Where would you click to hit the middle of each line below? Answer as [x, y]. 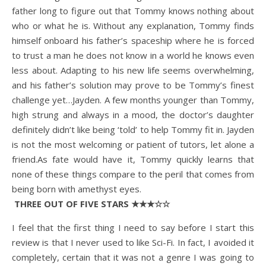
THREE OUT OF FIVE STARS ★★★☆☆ [92, 204]
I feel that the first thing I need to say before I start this [133, 227]
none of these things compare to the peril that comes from [133, 174]
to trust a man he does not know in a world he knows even [133, 55]
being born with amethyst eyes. [77, 189]
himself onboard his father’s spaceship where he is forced [133, 40]
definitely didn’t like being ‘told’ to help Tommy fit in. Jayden [133, 129]
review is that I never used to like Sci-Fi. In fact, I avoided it [133, 242]
